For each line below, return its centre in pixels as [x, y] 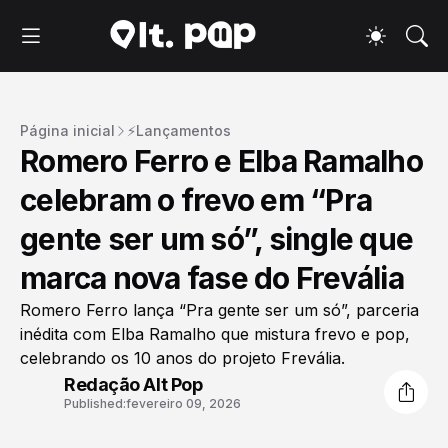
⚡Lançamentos [179, 130]
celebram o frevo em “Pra [196, 200]
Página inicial [67, 130]
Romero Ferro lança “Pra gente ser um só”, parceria [219, 310]
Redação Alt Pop [133, 384]
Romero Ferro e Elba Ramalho [221, 161]
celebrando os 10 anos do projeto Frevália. [182, 358]
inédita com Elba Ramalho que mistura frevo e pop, [215, 334]
